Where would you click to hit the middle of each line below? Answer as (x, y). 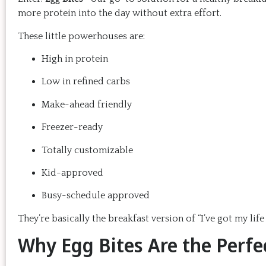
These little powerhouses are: (81, 36)
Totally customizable (87, 150)
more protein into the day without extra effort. (120, 13)
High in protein (75, 58)
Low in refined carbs (86, 82)
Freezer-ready (72, 127)
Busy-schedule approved (96, 196)
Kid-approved (72, 172)
